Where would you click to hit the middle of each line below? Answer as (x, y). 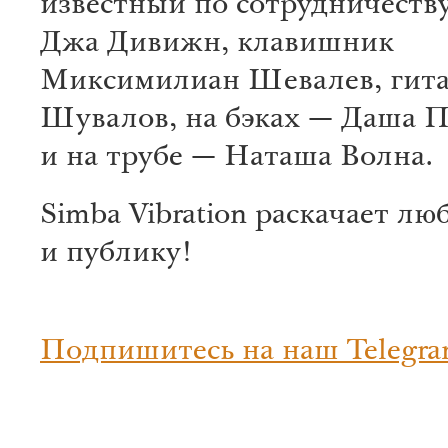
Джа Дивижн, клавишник (217, 45)
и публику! (120, 255)
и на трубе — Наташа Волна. (236, 159)
